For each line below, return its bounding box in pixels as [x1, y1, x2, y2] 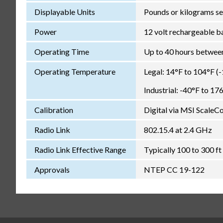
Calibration [34, 105, 73, 114]
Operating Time [34, 46, 89, 56]
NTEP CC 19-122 [143, 164, 205, 174]
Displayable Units [34, 6, 95, 16]
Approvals [34, 164, 70, 174]
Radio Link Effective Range [34, 144, 126, 154]
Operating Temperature [34, 66, 115, 76]
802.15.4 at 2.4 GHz [143, 124, 212, 134]
